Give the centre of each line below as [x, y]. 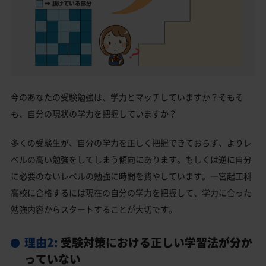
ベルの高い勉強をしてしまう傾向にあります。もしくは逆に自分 [131, 159]
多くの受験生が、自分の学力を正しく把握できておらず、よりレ [131, 142]
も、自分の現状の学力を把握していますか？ [94, 113]
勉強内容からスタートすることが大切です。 [94, 209]
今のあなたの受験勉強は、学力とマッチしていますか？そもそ [127, 97]
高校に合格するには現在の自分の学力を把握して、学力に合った [131, 192]
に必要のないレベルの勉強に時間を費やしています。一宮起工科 [131, 176]
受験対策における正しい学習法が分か [155, 243]
